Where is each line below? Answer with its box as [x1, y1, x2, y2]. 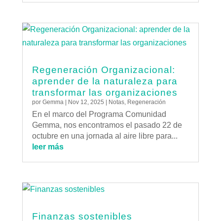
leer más [32, 143, 64, 151]
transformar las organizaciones [32, 87, 178, 98]
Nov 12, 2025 [68, 99, 104, 106]
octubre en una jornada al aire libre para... [32, 132, 178, 141]
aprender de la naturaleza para [32, 76, 178, 87]
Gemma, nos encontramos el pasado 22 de [32, 121, 182, 130]
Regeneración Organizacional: [32, 65, 175, 75]
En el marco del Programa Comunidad [32, 110, 166, 119]
